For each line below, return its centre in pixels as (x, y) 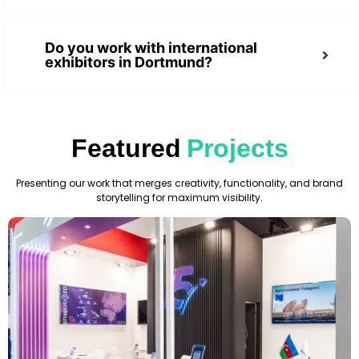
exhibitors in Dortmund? (129, 63)
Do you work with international (151, 48)
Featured (126, 149)
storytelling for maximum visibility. (179, 198)
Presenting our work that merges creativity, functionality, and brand (179, 184)
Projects (237, 149)
